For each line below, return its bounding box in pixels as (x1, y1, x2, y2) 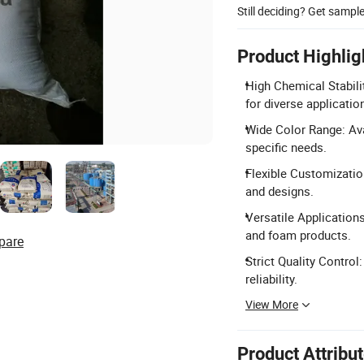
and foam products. (245, 226, 351, 243)
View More (245, 296, 298, 312)
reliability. (245, 270, 297, 287)
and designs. (245, 182, 314, 199)
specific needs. (245, 138, 327, 155)
